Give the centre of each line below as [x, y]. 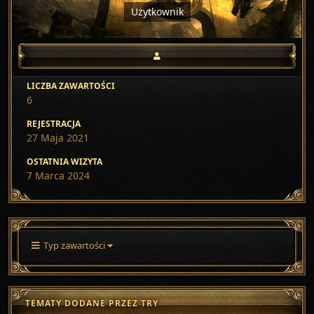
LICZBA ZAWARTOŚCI [71, 86]
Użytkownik [157, 12]
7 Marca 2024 [58, 176]
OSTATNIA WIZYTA [64, 162]
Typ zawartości [73, 245]
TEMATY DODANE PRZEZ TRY [92, 303]
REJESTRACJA [54, 124]
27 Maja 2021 [58, 138]
